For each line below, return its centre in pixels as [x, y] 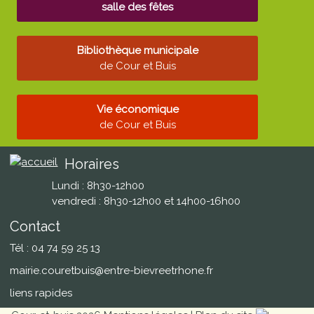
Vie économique [137, 109]
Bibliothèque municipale [137, 50]
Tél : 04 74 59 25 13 [55, 248]
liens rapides [41, 293]
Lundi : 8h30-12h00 [98, 186]
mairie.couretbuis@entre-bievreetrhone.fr [112, 271]
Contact [35, 226]
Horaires [92, 164]
